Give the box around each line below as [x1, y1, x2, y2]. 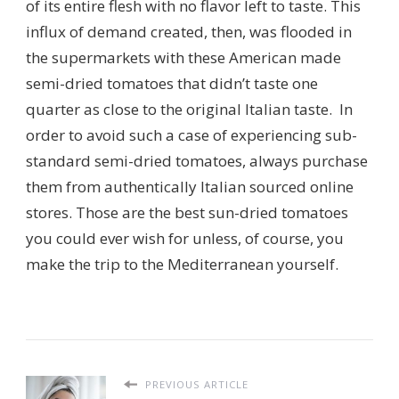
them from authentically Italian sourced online [26, 175, 354, 197]
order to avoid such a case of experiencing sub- [26, 124, 357, 145]
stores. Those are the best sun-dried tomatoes [26, 201, 348, 223]
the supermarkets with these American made [26, 46, 341, 68]
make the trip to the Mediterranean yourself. [26, 253, 338, 274]
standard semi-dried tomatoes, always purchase [26, 150, 368, 171]
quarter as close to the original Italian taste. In [26, 98, 353, 119]
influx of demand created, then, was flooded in [26, 20, 352, 42]
